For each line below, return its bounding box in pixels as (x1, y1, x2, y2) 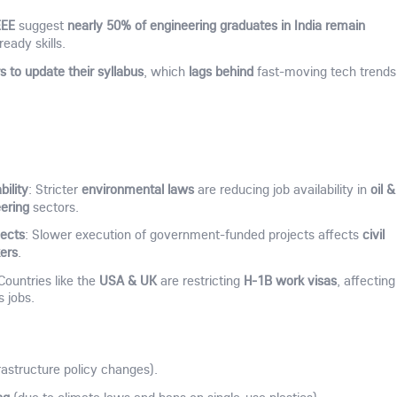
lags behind (188, 62, 253, 81)
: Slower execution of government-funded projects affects (24, 226, 362, 244)
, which (143, 63, 189, 81)
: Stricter (27, 180, 82, 198)
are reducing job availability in (193, 180, 370, 198)
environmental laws (81, 179, 194, 198)
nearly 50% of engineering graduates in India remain (66, 16, 365, 35)
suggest (14, 17, 67, 35)
